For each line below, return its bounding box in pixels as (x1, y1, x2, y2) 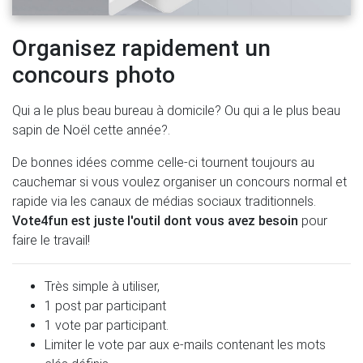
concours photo (12, 62, 175, 89)
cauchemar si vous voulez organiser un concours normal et (12, 174, 347, 190)
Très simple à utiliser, (45, 279, 160, 295)
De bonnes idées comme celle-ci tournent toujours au (12, 155, 314, 171)
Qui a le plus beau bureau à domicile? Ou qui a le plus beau (12, 103, 340, 119)
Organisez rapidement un (12, 35, 271, 62)
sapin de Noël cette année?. (12, 122, 170, 139)
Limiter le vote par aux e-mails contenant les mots (45, 337, 326, 353)
